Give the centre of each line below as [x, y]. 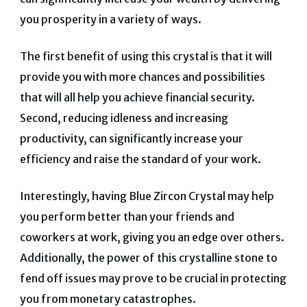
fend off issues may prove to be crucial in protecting [153, 279]
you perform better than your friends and [127, 217]
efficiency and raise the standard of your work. [140, 159]
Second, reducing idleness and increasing [124, 118]
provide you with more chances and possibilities [142, 77]
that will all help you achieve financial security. [137, 98]
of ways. [179, 20]
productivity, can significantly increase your [131, 139]
